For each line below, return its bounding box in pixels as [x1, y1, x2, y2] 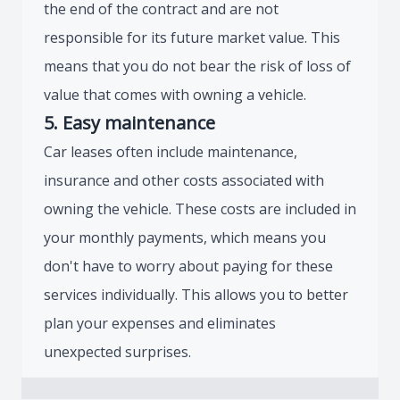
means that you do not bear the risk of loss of [44, 56, 351, 76]
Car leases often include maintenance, [44, 142, 297, 162]
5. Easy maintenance [44, 111, 215, 135]
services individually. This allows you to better [44, 285, 348, 304]
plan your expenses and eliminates [44, 313, 276, 333]
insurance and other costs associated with [44, 171, 324, 190]
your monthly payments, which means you [44, 228, 326, 247]
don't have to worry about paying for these [44, 256, 333, 276]
